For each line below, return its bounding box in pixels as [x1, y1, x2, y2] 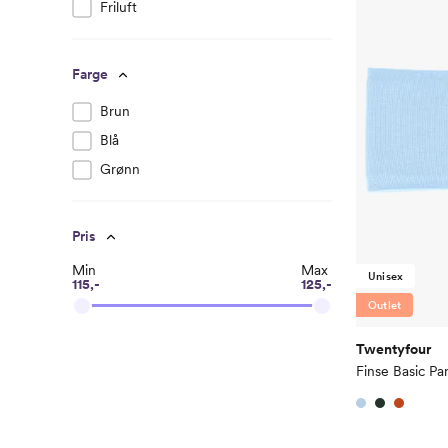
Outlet [368, 298, 402, 313]
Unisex [368, 269, 404, 284]
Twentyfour [356, 341, 431, 358]
